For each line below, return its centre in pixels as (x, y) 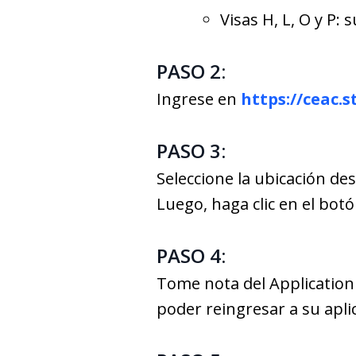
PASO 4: (191, 255)
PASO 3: (191, 151)
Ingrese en (199, 99)
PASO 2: (191, 71)
